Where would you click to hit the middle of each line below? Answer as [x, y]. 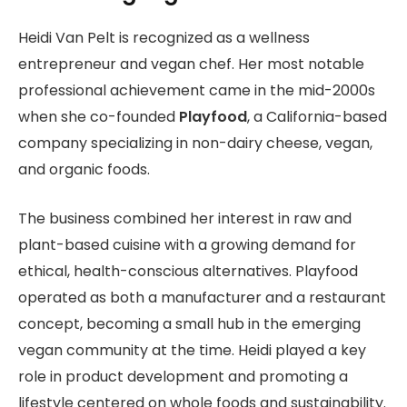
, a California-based [317, 116]
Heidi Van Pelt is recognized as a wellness [164, 37]
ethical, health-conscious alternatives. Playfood [188, 271]
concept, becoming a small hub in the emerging [189, 323]
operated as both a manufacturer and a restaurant [202, 297]
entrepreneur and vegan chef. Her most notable [191, 64]
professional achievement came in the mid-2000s [197, 90]
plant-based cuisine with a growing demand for [187, 244]
